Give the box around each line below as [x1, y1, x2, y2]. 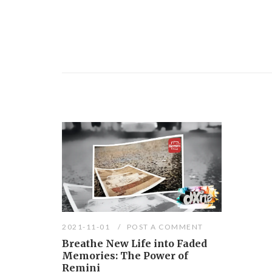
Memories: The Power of [62, 250, 188, 262]
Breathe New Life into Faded [62, 237, 207, 250]
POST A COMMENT [126, 222, 203, 232]
